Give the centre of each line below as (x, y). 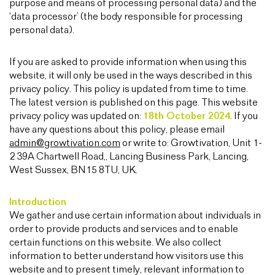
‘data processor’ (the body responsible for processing (126, 17)
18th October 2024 (187, 116)
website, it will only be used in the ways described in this (131, 76)
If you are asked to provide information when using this (128, 62)
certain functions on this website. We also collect (115, 243)
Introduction (38, 202)
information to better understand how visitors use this (126, 256)
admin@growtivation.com (65, 143)
